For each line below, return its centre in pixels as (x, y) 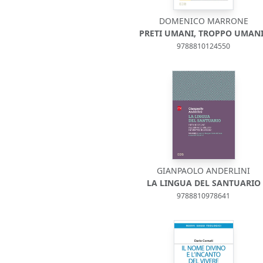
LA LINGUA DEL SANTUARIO (203, 183)
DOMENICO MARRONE (203, 21)
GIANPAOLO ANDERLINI (204, 171)
